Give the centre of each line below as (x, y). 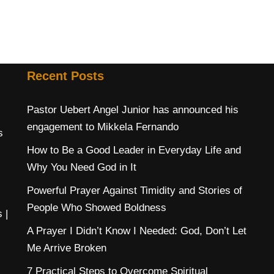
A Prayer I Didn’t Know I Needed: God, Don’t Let (137, 231)
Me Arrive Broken (67, 248)
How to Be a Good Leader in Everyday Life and (134, 150)
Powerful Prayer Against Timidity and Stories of (135, 190)
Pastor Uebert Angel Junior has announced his (133, 109)
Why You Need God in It (82, 167)
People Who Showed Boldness (97, 207)
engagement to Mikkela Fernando (103, 127)
